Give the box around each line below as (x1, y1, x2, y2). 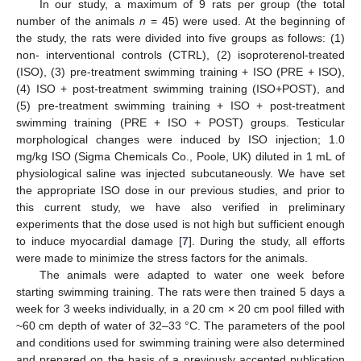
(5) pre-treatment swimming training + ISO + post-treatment (16, 99, 345, 112)
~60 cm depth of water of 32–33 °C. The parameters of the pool (16, 319, 345, 332)
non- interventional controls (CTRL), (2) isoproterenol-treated (16, 48, 345, 61)
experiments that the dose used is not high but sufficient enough (16, 218, 345, 230)
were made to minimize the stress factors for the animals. (16, 251, 308, 264)
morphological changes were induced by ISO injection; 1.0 (16, 133, 345, 146)
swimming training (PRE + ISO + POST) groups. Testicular (16, 116, 345, 129)
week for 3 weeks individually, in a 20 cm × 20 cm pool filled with (16, 302, 345, 315)
